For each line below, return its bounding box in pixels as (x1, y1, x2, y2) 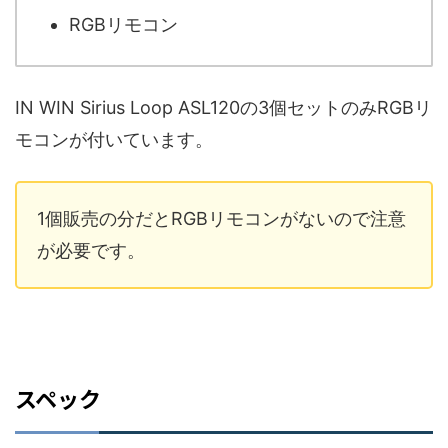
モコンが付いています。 (15, 128, 213, 150)
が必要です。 (37, 239, 145, 261)
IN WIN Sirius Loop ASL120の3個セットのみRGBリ (15, 96, 432, 118)
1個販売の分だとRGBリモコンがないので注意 (37, 207, 406, 229)
